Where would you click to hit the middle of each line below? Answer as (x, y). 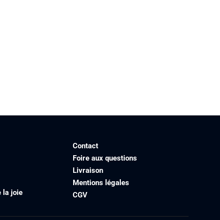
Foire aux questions (105, 158)
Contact (85, 146)
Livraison (88, 170)
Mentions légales (101, 182)
